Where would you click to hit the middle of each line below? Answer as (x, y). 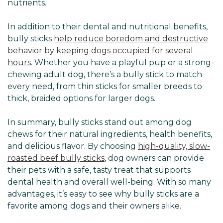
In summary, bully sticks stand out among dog (100, 122)
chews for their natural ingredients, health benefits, (110, 134)
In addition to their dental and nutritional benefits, (108, 26)
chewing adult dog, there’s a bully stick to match (105, 74)
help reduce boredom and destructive (131, 38)
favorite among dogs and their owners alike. (94, 206)
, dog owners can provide (154, 158)
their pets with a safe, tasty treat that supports (99, 170)
